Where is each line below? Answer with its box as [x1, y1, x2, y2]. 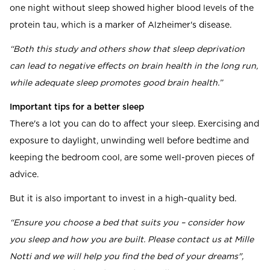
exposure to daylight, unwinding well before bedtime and [10, 137, 249, 146]
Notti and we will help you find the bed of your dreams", [10, 253, 243, 262]
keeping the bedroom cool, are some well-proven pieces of [10, 154, 254, 163]
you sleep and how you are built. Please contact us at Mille [10, 236, 254, 245]
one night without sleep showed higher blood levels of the [10, 4, 254, 13]
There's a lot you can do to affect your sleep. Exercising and [10, 120, 259, 129]
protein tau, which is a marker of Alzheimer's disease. [10, 21, 231, 30]
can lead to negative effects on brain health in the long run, [10, 62, 258, 71]
